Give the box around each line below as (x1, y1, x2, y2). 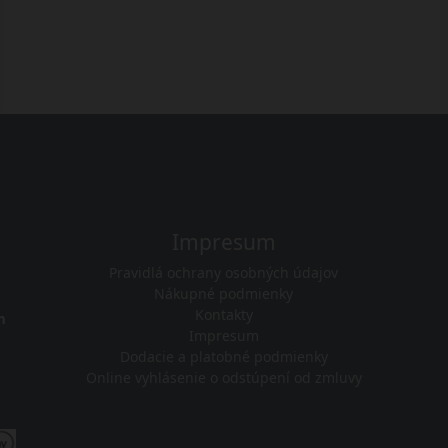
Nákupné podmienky (154, 284, 294, 304)
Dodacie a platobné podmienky (119, 347, 328, 367)
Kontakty (194, 305, 253, 325)
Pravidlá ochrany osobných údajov (109, 263, 339, 283)
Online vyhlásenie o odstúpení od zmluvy (85, 368, 362, 388)
